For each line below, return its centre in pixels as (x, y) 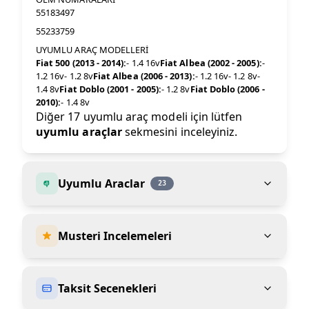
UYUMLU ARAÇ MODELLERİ (92, 50)
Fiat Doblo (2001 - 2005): (110, 89)
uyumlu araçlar (79, 132)
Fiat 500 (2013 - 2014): (81, 63)
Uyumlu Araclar (101, 183)
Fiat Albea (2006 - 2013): (144, 76)
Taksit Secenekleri (107, 288)
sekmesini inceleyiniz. (180, 132)
